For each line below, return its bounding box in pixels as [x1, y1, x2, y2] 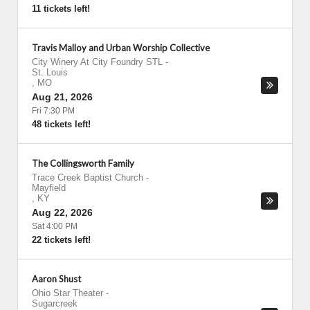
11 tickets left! [32, 3, 90, 14]
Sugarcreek [32, 298, 77, 309]
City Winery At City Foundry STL [32, 57, 163, 67]
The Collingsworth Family [32, 158, 134, 169]
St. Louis [32, 67, 68, 77]
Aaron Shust [32, 273, 81, 284]
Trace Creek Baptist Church [32, 172, 143, 183]
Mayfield [32, 183, 66, 193]
